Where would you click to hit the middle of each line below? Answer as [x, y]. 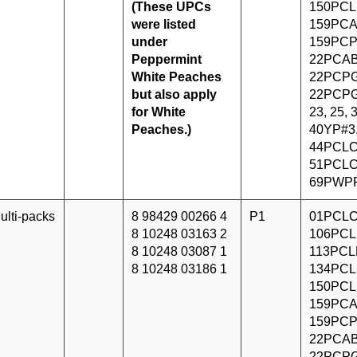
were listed [164, 25]
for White [159, 112]
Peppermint [167, 60]
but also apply [174, 95]
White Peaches [177, 77]
